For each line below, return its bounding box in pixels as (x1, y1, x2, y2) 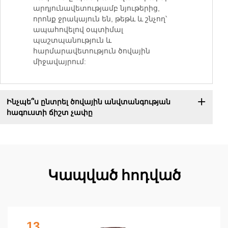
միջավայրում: (33, 58, 86, 66)
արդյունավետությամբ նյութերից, (33, 4, 160, 13)
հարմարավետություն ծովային (33, 47, 150, 55)
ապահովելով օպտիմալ (33, 25, 123, 34)
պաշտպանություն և (33, 36, 111, 45)
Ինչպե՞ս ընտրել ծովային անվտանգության (6, 98, 170, 106)
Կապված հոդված (47, 167, 181, 184)
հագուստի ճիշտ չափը (6, 108, 93, 117)
